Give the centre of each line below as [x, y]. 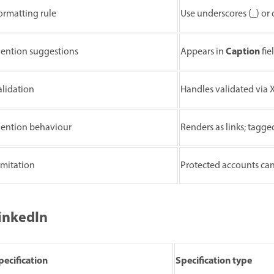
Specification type [214, 261]
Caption [243, 52]
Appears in [203, 52]
